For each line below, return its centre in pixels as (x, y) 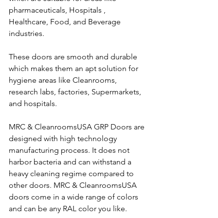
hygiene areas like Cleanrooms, (64, 80)
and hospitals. (34, 103)
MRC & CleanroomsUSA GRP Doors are (78, 127)
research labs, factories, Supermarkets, (76, 92)
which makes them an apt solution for (74, 68)
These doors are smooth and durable (74, 57)
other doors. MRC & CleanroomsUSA (74, 185)
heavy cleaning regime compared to (72, 173)
